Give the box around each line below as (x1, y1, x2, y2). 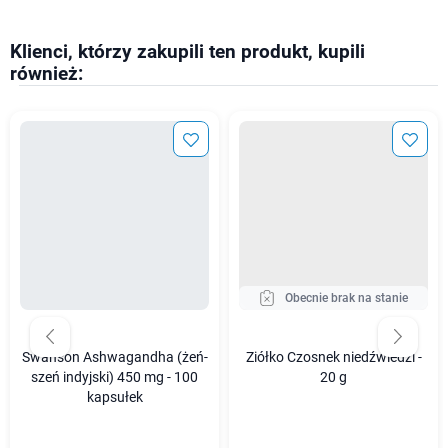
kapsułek (86, 388, 143, 406)
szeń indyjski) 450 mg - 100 (31, 368, 198, 386)
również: (10, 62, 83, 85)
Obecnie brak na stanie (285, 290, 408, 305)
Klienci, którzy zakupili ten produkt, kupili (10, 40, 365, 63)
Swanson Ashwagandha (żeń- (21, 348, 208, 366)
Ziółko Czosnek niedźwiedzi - (245, 348, 422, 366)
